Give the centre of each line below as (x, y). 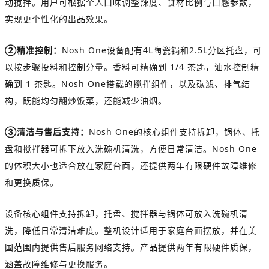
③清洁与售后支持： (47, 131)
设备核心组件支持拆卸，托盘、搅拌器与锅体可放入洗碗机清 (126, 213)
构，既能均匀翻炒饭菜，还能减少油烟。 (86, 100)
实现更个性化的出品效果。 (59, 19)
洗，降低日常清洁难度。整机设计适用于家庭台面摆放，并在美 (131, 230)
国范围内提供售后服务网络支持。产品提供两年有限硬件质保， (131, 247)
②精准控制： (33, 50)
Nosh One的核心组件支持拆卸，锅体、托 (174, 131)
